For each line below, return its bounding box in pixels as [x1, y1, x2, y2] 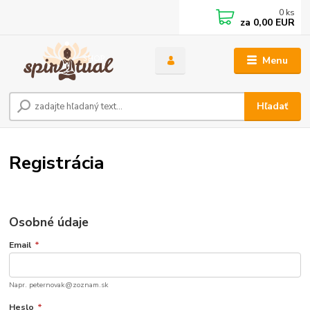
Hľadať [257, 100, 289, 113]
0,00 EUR [250, 16, 295, 29]
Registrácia [9, 150, 105, 175]
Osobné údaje [9, 213, 89, 230]
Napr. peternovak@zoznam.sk [9, 280, 109, 290]
